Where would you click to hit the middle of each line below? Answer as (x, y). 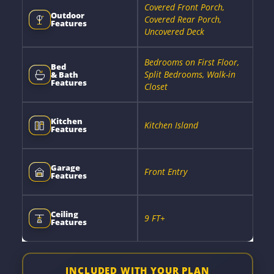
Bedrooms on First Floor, (191, 62)
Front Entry (165, 172)
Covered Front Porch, (184, 7)
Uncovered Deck (174, 31)
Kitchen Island (171, 125)
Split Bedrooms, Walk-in (190, 74)
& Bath (64, 74)
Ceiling (64, 214)
